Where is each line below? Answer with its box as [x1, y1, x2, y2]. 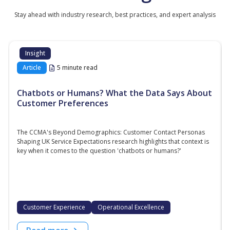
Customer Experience [23, 203, 85, 212]
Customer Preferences [17, 98, 108, 109]
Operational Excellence [98, 203, 164, 212]
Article [23, 63, 41, 72]
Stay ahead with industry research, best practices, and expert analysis [14, 10, 216, 19]
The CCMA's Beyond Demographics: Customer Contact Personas [17, 128, 205, 137]
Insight [25, 49, 45, 57]
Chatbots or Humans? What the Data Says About [17, 87, 212, 99]
